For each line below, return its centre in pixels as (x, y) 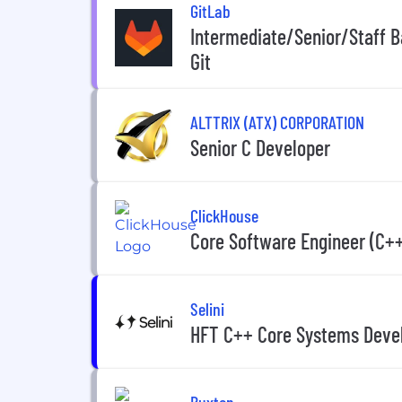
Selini (207, 308)
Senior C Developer (260, 147)
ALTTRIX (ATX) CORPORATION (277, 122)
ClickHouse (224, 215)
